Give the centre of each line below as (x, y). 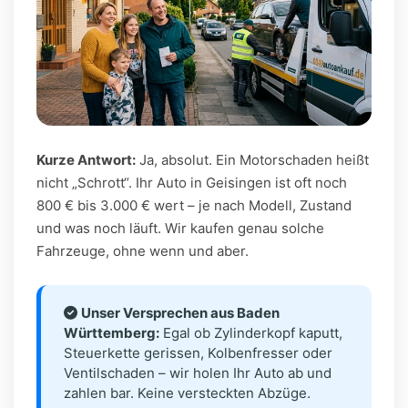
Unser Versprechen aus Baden (180, 312)
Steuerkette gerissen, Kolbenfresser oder (198, 352)
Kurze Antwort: (86, 159)
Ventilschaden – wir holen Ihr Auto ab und (198, 372)
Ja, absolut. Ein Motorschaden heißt (252, 159)
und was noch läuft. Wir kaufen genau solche (180, 228)
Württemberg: (112, 332)
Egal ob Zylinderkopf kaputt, (251, 332)
